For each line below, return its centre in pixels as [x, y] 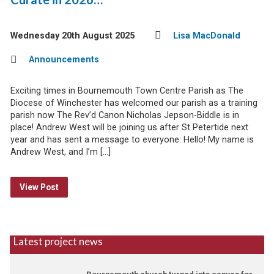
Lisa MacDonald [206, 36]
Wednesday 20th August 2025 [72, 36]
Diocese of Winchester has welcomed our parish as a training [134, 103]
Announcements [64, 60]
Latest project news [58, 242]
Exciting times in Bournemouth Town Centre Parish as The [127, 91]
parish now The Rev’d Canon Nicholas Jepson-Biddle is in [124, 115]
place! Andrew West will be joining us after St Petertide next [129, 128]
